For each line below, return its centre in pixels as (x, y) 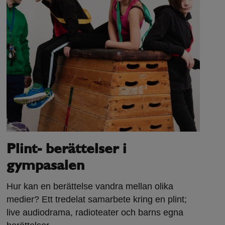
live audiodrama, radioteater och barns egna (95, 213)
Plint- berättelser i (67, 150)
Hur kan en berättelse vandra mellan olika (90, 187)
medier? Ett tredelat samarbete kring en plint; (97, 200)
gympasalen (46, 166)
